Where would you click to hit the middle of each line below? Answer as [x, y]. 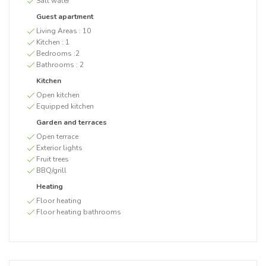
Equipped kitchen [65, 106]
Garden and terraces [72, 122]
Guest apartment [65, 17]
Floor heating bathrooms [79, 212]
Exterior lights [59, 148]
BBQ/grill [51, 170]
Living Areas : [59, 31]
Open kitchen [58, 95]
